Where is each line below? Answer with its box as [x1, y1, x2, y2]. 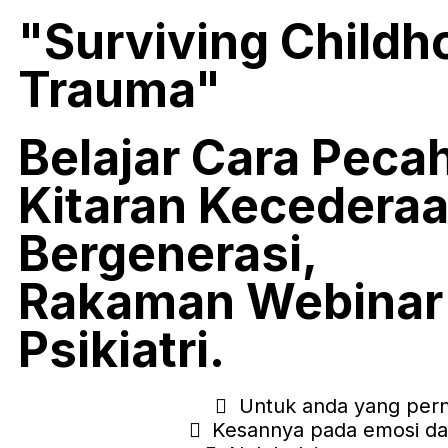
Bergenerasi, [18, 224, 318, 283]
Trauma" [18, 60, 221, 119]
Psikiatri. [18, 320, 225, 379]
